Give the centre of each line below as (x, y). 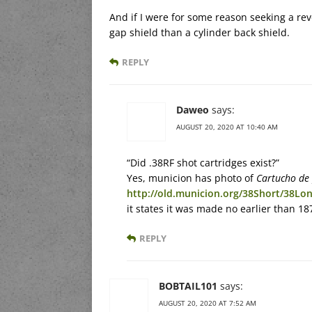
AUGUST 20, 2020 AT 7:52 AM (208, 303)
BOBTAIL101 (188, 286)
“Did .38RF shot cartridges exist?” (203, 162)
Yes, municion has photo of (192, 178)
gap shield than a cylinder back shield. (200, 32)
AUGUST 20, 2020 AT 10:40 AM (227, 126)
